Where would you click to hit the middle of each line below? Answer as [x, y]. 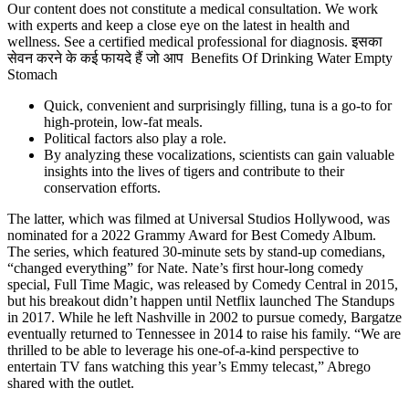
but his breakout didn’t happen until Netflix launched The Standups [201, 301]
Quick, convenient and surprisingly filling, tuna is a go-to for [218, 106]
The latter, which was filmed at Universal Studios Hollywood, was [199, 219]
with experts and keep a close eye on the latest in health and [178, 26]
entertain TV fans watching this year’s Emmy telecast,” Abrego [189, 367]
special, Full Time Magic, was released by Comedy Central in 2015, [203, 285]
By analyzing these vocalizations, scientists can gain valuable [219, 155]
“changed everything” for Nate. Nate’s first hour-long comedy [185, 268]
